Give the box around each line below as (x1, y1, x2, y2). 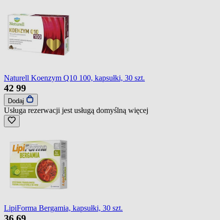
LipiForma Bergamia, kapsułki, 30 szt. (4, 203, 123, 212)
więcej (128, 106, 148, 114)
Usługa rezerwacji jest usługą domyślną (4, 106, 128, 114)
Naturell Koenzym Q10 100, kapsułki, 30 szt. (4, 73, 145, 82)
